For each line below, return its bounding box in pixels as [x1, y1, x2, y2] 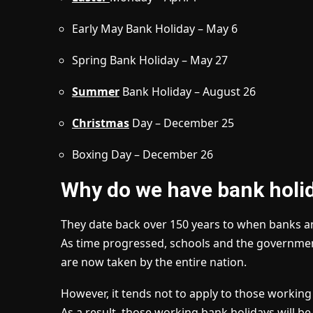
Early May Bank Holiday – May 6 [71, 21, 238, 37]
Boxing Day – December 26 [71, 147, 213, 163]
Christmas [71, 115, 129, 131]
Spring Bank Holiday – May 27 [71, 52, 228, 68]
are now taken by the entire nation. [60, 254, 247, 270]
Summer [71, 84, 119, 100]
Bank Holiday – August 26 [119, 84, 256, 100]
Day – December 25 [129, 115, 234, 131]
